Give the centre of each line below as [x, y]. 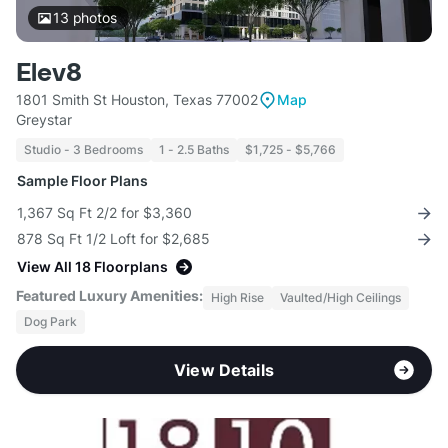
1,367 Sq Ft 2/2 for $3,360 [104, 213]
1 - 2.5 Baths [194, 150]
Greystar [44, 120]
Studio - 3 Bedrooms [83, 150]
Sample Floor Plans [82, 181]
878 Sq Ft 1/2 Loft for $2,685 [113, 239]
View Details [224, 370]
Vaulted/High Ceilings [340, 298]
